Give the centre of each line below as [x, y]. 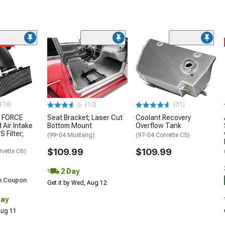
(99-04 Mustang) [71, 135]
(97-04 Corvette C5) [163, 135]
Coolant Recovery [163, 117]
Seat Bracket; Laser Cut [85, 117]
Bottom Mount [70, 125]
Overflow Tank [158, 125]
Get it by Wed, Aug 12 [77, 183]
